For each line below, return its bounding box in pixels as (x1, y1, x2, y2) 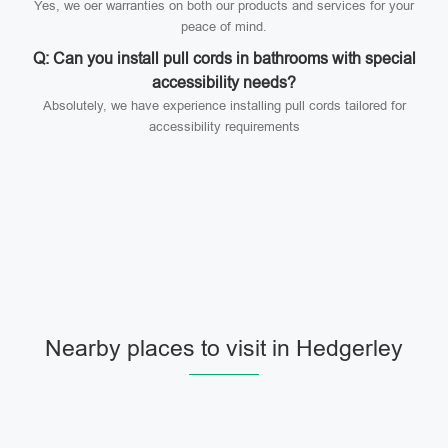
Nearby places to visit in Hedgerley (45, 335, 403, 361)
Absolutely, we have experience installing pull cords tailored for (42, 98, 406, 113)
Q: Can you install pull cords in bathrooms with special (32, 50, 416, 67)
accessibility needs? (152, 74, 296, 91)
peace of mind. (181, 19, 267, 34)
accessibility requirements (148, 119, 300, 134)
